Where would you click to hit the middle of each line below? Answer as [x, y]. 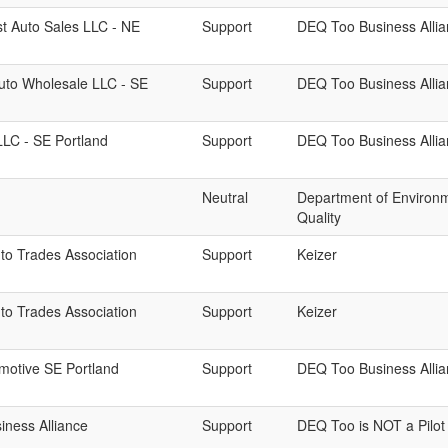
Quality [319, 217]
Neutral [225, 197]
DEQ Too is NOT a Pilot [371, 425]
